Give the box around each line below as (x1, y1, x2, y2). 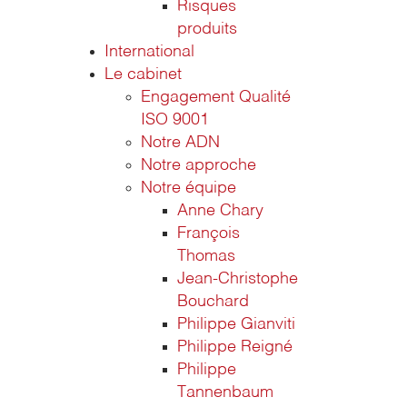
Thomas (177, 248, 235, 264)
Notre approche (141, 157, 256, 174)
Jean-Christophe (177, 271, 298, 287)
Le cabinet (104, 66, 182, 83)
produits (177, 21, 237, 37)
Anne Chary (177, 203, 263, 219)
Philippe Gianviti (177, 316, 295, 333)
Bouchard (177, 293, 249, 310)
